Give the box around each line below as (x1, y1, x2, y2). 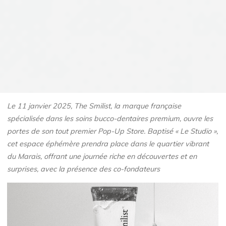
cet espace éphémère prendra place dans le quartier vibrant (7, 139, 209, 149)
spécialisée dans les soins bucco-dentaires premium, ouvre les (7, 114, 213, 124)
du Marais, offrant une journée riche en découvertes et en (7, 152, 197, 161)
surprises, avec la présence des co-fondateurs (7, 164, 160, 174)
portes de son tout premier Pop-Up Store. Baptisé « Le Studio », (7, 127, 218, 136)
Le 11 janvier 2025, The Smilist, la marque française (7, 101, 182, 111)
